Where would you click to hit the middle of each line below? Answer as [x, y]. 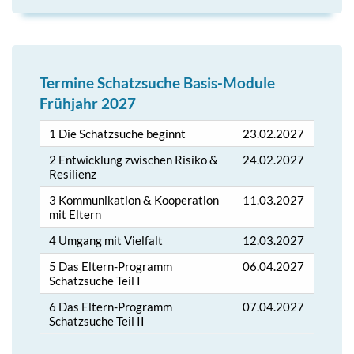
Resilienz [73, 173]
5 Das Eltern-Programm [111, 266]
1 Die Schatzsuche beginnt [118, 133]
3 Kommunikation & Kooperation [134, 200]
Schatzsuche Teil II [97, 320]
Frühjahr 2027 [88, 103]
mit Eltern [75, 214]
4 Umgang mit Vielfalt [106, 240]
